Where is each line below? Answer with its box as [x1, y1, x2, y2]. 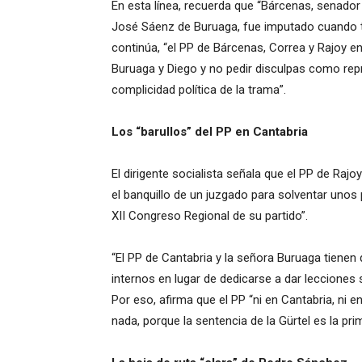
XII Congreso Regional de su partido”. [112, 208, 308, 223]
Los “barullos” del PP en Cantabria [112, 124, 308, 139]
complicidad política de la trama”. [112, 82, 286, 97]
